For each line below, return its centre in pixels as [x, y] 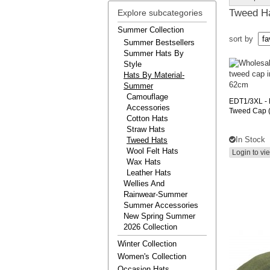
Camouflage [147, 97]
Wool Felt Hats [152, 151]
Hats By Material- [154, 75]
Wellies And [144, 184]
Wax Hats [144, 162]
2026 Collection [150, 227]
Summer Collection [151, 30]
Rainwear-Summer [155, 194]
